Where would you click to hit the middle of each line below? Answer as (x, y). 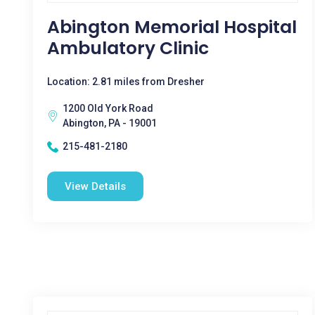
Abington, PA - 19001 (110, 123)
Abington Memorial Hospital (172, 27)
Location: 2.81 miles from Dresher (126, 82)
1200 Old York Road (108, 108)
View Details (95, 186)
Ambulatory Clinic (128, 48)
